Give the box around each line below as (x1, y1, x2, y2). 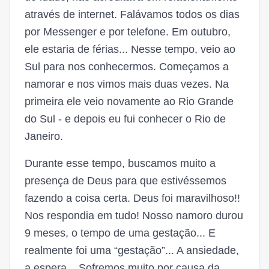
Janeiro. (25, 130, 63, 142)
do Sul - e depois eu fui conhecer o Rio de (25, 113, 226, 125)
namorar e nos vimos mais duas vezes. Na (25, 78, 229, 90)
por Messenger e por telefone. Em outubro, (25, 26, 231, 38)
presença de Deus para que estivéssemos (25, 175, 226, 187)
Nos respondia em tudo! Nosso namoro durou (25, 210, 243, 222)
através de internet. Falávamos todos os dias (25, 8, 240, 20)
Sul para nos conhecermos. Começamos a (25, 61, 229, 73)
